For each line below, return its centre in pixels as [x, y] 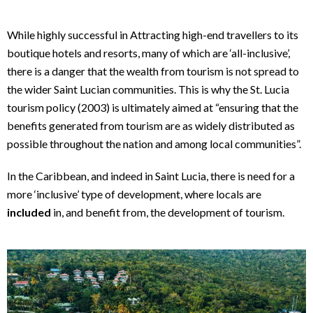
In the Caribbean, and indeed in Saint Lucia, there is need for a [151, 176]
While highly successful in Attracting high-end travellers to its [153, 35]
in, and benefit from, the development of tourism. [168, 212]
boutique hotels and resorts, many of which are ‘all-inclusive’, [148, 53]
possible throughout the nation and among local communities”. [154, 144]
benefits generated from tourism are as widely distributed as [151, 126]
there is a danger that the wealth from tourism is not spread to [153, 71]
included [29, 212]
